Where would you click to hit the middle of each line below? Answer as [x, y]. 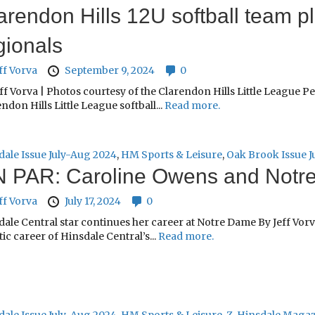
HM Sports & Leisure [171, 155]
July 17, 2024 [92, 201]
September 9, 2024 [109, 71]
